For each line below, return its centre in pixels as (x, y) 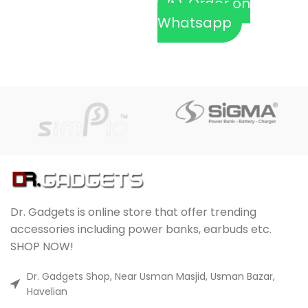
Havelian (47, 291)
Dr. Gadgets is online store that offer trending (133, 212)
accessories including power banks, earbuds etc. (141, 229)
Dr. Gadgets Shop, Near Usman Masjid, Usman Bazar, (151, 276)
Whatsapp (195, 22)
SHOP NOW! (42, 246)
